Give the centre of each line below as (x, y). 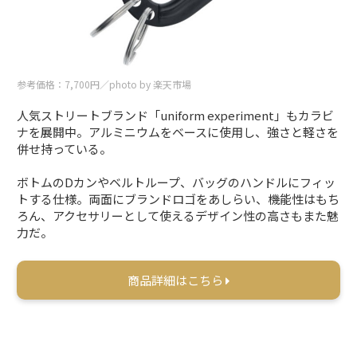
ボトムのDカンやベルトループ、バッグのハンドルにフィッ (177, 182)
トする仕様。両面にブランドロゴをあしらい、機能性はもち (178, 199)
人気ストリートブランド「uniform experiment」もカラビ (176, 116)
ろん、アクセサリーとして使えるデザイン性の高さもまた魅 (178, 216)
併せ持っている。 (65, 149)
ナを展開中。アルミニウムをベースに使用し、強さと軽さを (178, 132)
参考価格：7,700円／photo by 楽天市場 (104, 84)
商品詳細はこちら (177, 280)
